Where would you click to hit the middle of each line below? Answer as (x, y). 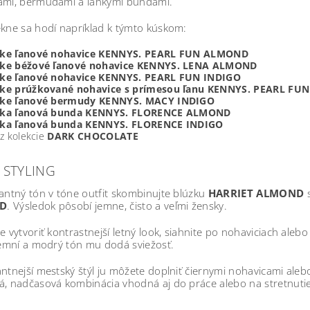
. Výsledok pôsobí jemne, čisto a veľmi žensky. (117, 206)
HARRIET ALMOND (256, 193)
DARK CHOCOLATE (93, 136)
